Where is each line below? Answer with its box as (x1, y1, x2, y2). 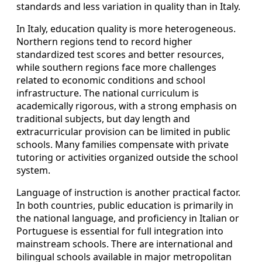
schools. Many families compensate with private (16, 138, 229, 151)
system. (16, 164, 50, 177)
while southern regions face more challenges (16, 61, 216, 74)
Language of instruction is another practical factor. (16, 186, 240, 199)
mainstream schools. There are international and (16, 237, 233, 251)
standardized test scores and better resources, (16, 48, 224, 61)
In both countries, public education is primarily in (16, 199, 233, 212)
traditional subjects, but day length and (16, 112, 190, 126)
